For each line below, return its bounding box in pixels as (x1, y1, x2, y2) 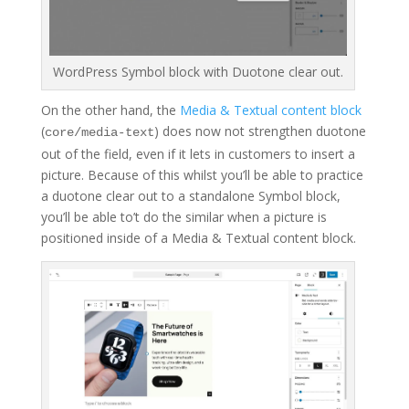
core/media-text (44, 125, 154, 141)
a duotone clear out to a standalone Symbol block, (40, 187, 341, 205)
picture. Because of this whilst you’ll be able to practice (40, 166, 363, 184)
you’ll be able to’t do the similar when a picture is (40, 208, 327, 226)
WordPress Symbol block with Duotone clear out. (52, 63, 343, 81)
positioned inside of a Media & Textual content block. (40, 229, 356, 247)
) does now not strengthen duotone (153, 122, 366, 141)
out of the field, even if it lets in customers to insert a (40, 145, 355, 163)
